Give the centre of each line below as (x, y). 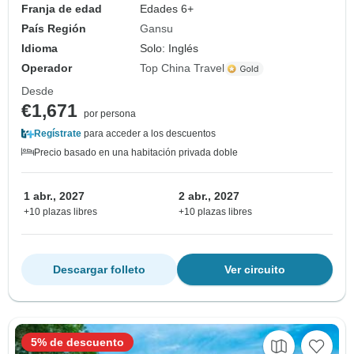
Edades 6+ (167, 9)
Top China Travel (183, 68)
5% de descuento (77, 343)
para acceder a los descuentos (149, 134)
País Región (54, 29)
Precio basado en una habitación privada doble (136, 153)
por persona (110, 114)
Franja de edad (62, 9)
